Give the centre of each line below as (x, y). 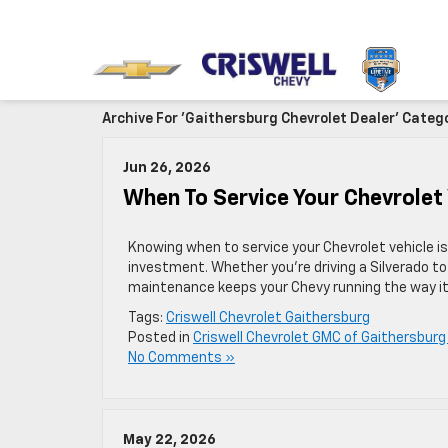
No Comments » (181, 358)
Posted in (160, 338)
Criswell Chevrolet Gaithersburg (268, 318)
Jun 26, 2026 (167, 168)
